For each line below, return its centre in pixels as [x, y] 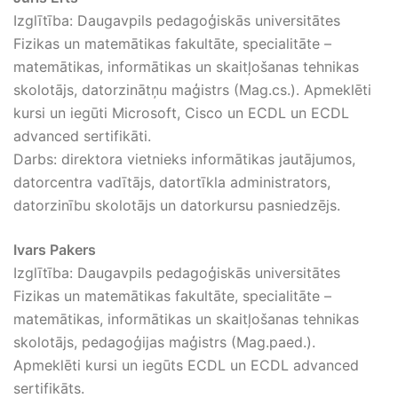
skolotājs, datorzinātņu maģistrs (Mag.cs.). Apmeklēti [192, 90]
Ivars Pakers [55, 250]
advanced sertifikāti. [82, 136]
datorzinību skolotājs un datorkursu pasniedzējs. [177, 205]
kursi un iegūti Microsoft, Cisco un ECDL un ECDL [181, 113]
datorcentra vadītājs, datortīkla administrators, [172, 182]
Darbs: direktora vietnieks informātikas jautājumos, [184, 159]
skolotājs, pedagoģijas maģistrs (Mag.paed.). [164, 342]
